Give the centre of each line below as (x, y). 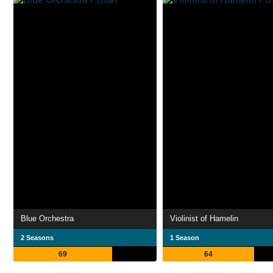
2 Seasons (37, 238)
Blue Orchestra (47, 218)
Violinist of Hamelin (204, 218)
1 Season (185, 238)
